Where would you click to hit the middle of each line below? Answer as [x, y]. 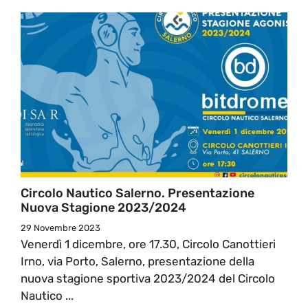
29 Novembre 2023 [60, 228]
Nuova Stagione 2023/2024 [103, 207]
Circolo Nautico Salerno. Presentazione [137, 193]
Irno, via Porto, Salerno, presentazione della [137, 261]
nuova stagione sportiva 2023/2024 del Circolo [148, 278]
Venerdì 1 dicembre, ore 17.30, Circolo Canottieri [148, 244]
